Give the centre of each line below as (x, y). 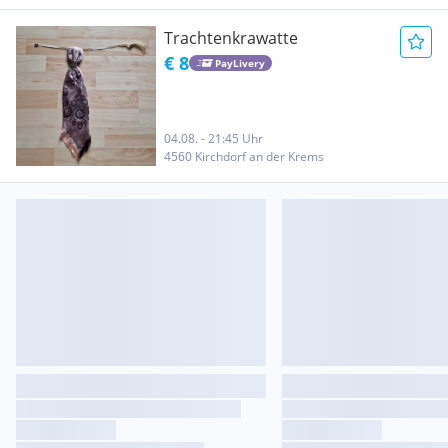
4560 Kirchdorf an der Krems (244, 156)
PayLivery (239, 62)
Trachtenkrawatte (231, 38)
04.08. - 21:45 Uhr (213, 138)
